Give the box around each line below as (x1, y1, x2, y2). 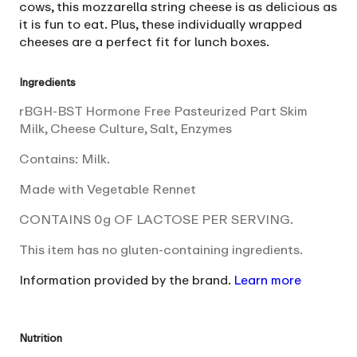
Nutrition (19, 331, 62, 344)
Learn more (233, 271, 301, 288)
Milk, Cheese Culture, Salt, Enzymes (19, 120, 232, 136)
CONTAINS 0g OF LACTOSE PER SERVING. (19, 210, 293, 227)
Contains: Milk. (19, 150, 110, 167)
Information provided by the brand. (19, 271, 230, 288)
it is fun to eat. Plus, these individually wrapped (19, 15, 302, 32)
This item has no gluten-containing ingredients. (19, 241, 303, 257)
